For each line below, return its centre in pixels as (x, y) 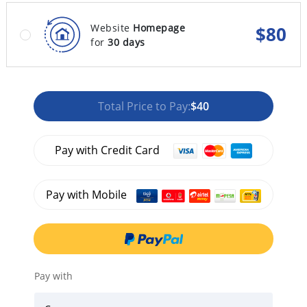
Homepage (159, 27)
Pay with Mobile (88, 195)
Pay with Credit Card (107, 150)
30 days (126, 42)
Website (112, 27)
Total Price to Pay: (144, 106)
